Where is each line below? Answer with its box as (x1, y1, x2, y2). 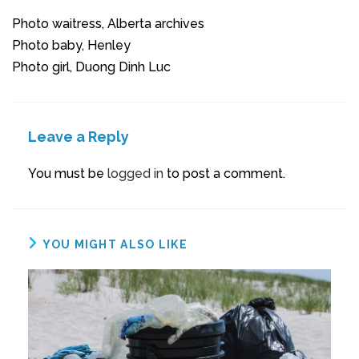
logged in (107, 165, 163, 181)
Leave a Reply (28, 127, 129, 145)
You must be (28, 165, 107, 181)
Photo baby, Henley (12, 37, 131, 53)
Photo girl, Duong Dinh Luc (12, 58, 171, 75)
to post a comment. (163, 165, 285, 181)
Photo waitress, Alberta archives (12, 15, 204, 31)
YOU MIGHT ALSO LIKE (42, 237, 188, 251)
